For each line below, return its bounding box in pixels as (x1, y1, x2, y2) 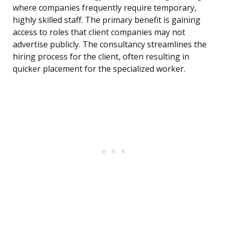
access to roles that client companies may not (13, 26, 185, 38)
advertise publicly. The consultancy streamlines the (13, 39, 207, 50)
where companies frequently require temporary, (13, 2, 196, 14)
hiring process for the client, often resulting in (13, 51, 189, 63)
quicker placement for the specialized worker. (13, 63, 185, 75)
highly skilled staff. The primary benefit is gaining (13, 14, 201, 26)
